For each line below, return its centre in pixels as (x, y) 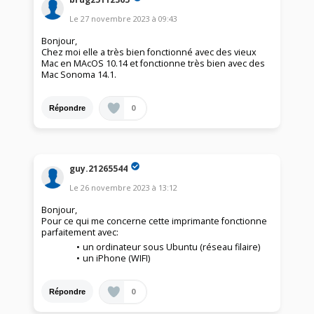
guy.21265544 (99, 168)
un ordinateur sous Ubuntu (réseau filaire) (172, 247)
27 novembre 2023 (116, 19)
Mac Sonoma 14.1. (79, 75)
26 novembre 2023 (116, 188)
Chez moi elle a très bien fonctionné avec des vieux (149, 53)
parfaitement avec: (80, 233)
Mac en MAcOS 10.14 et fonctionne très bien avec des (153, 64)
